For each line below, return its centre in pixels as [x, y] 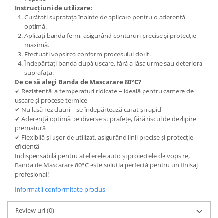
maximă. [37, 45]
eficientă [27, 146]
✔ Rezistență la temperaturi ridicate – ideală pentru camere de [104, 91]
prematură [30, 128]
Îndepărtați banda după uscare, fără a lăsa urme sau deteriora [113, 63]
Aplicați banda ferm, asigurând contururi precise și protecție [110, 36]
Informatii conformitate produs [60, 189]
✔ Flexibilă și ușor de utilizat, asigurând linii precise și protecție [104, 137]
